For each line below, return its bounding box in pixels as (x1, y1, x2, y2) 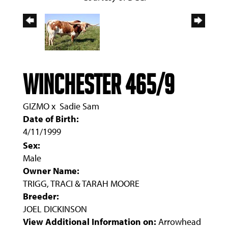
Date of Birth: (23, 112, 79, 125)
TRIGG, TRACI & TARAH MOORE (23, 177, 139, 189)
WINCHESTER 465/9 (23, 69, 175, 100)
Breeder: (23, 190, 59, 202)
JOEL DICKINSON (23, 203, 87, 215)
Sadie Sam (60, 100, 99, 112)
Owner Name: (23, 164, 79, 177)
